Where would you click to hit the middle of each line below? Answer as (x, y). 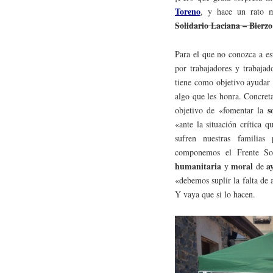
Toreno (188, 12)
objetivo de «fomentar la (221, 110)
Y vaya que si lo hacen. (215, 194)
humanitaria (198, 166)
